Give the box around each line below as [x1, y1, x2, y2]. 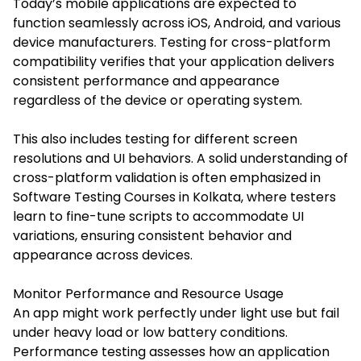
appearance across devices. [13, 245, 193, 264]
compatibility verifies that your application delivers [13, 52, 334, 71]
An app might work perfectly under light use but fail [13, 303, 339, 322]
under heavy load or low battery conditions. [13, 322, 288, 342]
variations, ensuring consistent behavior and [13, 226, 292, 245]
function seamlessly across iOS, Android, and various [13, 13, 341, 32]
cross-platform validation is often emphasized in [13, 168, 321, 187]
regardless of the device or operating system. [13, 90, 302, 110]
